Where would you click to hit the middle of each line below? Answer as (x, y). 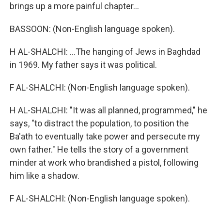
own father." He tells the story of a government (99, 149)
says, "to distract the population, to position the (99, 123)
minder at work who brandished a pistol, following (104, 163)
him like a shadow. (45, 176)
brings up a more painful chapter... (74, 6)
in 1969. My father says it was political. (83, 65)
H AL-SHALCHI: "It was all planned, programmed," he (108, 110)
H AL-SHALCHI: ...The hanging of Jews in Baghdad (105, 52)
